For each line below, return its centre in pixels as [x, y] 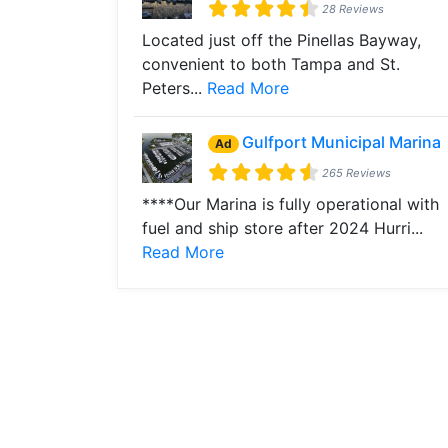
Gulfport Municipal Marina [341, 142]
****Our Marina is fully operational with [290, 204]
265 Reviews [357, 172]
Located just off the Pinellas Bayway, [281, 40]
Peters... [174, 88]
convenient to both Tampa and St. [271, 64]
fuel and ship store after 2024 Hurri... [282, 228]
